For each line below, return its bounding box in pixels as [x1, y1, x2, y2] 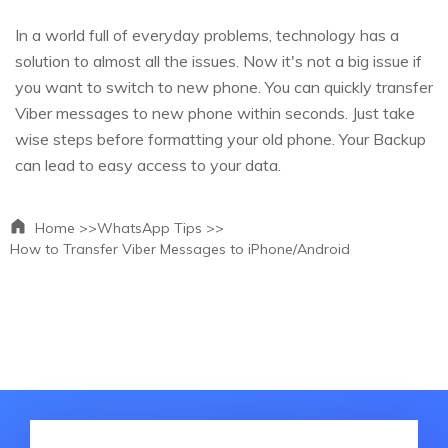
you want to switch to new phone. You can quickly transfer [15, 76, 433, 97]
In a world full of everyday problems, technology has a [15, 24, 399, 45]
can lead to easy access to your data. [15, 154, 281, 175]
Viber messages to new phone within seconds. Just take [15, 102, 415, 123]
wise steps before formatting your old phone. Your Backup [15, 128, 426, 149]
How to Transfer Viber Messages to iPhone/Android [10, 239, 350, 258]
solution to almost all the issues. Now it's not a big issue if [15, 50, 422, 71]
